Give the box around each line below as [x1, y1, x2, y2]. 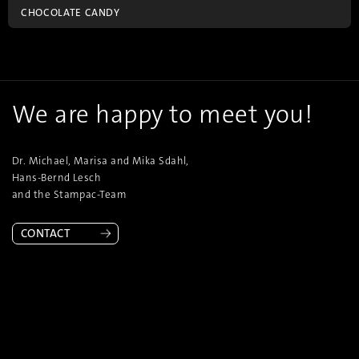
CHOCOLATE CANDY [21, 5, 120, 19]
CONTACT [21, 225, 71, 241]
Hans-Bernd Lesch [12, 170, 102, 184]
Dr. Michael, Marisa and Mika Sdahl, [12, 153, 189, 167]
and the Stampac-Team [12, 187, 127, 201]
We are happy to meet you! [12, 97, 313, 131]
